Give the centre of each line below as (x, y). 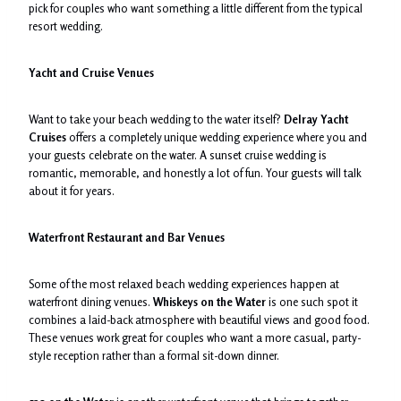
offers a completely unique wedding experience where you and (217, 137)
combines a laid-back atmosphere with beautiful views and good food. (199, 319)
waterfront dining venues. (91, 301)
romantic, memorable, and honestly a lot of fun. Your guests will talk (195, 172)
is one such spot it (312, 301)
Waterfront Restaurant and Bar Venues (127, 237)
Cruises (47, 137)
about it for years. (72, 190)
